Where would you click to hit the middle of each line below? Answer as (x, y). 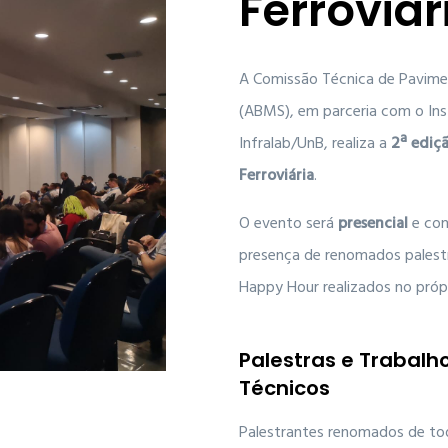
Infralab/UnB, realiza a (315, 144)
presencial (373, 224)
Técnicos (284, 388)
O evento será (288, 224)
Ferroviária (276, 176)
